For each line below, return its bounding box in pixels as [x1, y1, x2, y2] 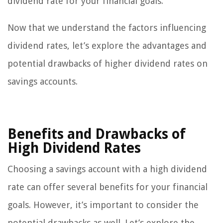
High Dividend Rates [7, 139, 141, 156]
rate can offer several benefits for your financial [7, 181, 208, 192]
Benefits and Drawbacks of [7, 125, 186, 142]
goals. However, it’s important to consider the [7, 199, 199, 210]
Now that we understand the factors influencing [7, 22, 206, 33]
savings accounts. [7, 76, 78, 87]
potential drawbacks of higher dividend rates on [7, 58, 208, 69]
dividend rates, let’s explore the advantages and [7, 40, 207, 51]
